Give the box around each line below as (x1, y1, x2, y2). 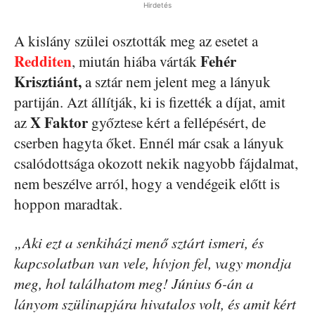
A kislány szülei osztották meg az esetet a (14, 30, 258, 51)
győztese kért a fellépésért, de (88, 112, 266, 132)
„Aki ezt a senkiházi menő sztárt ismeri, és (14, 232, 264, 252)
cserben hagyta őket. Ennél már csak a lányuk (14, 132, 284, 153)
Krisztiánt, (14, 70, 82, 92)
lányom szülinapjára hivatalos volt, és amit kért (14, 293, 296, 314)
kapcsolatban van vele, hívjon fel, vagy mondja (14, 252, 292, 273)
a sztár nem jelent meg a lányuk (82, 71, 271, 91)
